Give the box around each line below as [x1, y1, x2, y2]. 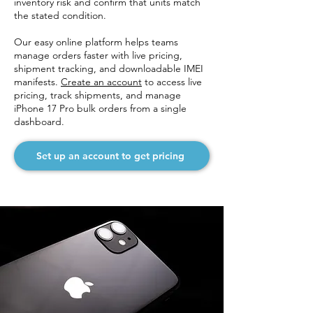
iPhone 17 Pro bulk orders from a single [14, 102, 187, 115]
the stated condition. [14, 9, 109, 22]
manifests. [14, 75, 61, 88]
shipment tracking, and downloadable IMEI [14, 62, 203, 75]
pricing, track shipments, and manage [14, 89, 181, 101]
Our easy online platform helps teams [14, 36, 178, 48]
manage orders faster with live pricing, [14, 49, 182, 61]
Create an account [61, 75, 142, 88]
